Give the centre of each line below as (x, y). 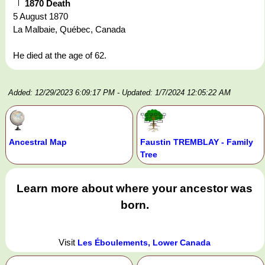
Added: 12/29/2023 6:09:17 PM (62, 93)
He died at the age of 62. (60, 56)
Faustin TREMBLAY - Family (196, 142)
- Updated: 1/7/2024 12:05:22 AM (174, 93)
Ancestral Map (38, 142)
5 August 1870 (41, 17)
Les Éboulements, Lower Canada (144, 242)
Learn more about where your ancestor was (135, 189)
